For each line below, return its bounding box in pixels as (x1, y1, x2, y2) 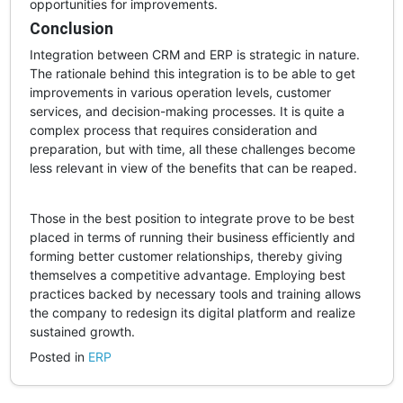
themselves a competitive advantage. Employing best (29, 266, 345, 282)
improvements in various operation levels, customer (29, 84, 331, 100)
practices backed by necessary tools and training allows (29, 285, 361, 301)
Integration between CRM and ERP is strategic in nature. (29, 46, 360, 62)
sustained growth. (29, 323, 135, 339)
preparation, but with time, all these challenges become (29, 140, 355, 157)
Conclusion (29, 19, 113, 38)
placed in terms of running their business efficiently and (29, 228, 355, 245)
